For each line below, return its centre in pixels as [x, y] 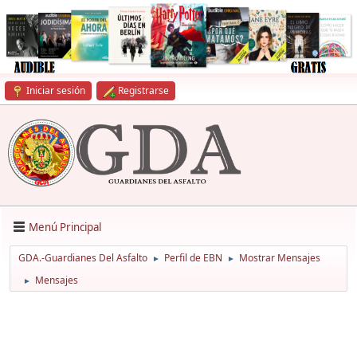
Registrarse [143, 90]
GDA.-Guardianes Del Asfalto [83, 258]
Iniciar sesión [56, 90]
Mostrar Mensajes [280, 258]
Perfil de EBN [193, 258]
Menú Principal [65, 227]
